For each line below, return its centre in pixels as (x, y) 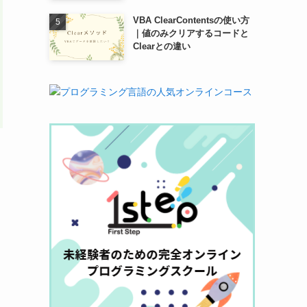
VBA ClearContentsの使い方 (191, 21)
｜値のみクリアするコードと (191, 34)
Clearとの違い (161, 47)
